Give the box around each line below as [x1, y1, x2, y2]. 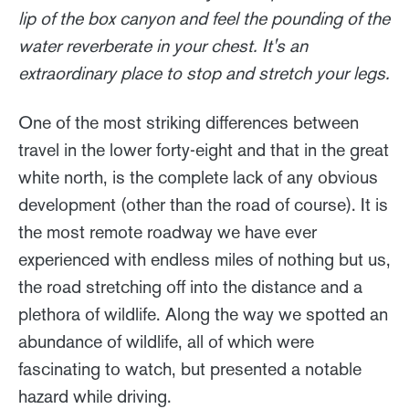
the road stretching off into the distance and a [18, 275, 362, 298]
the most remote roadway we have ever [18, 220, 317, 243]
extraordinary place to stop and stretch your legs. [18, 61, 390, 84]
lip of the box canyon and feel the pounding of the [18, 6, 390, 29]
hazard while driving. [18, 384, 172, 407]
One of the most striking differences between [18, 110, 359, 133]
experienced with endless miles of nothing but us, [18, 247, 391, 270]
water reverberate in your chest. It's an [18, 34, 308, 57]
